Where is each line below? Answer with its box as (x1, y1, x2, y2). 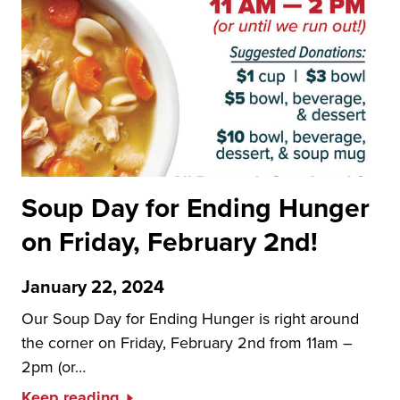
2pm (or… (21, 355, 86, 378)
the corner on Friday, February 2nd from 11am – (21, 331, 353, 354)
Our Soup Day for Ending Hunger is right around (21, 307, 359, 329)
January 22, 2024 (21, 273, 164, 299)
